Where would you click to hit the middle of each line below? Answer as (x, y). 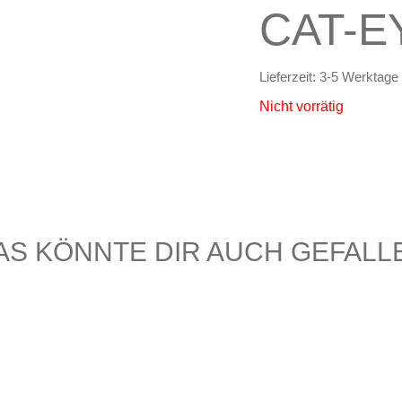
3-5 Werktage (359, 77)
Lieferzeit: (290, 77)
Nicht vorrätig (302, 107)
